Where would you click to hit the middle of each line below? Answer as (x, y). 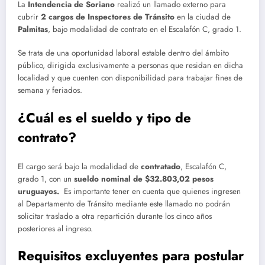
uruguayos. (41, 192)
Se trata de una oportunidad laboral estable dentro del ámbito (123, 53)
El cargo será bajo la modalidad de (79, 167)
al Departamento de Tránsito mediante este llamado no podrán (124, 204)
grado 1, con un (46, 179)
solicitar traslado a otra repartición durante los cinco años (115, 216)
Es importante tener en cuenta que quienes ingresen (152, 192)
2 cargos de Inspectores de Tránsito (108, 17)
